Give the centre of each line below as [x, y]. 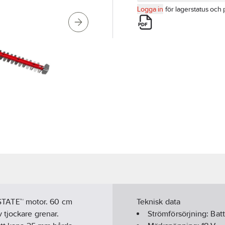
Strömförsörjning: [179, 214]
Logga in [150, 9]
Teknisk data [158, 202]
